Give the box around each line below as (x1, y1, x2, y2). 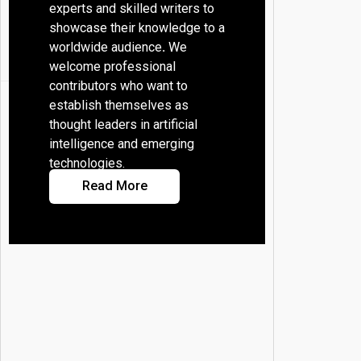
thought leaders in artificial (49, 117, 198, 133)
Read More (81, 178, 147, 194)
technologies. (49, 156, 126, 172)
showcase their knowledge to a (49, 20, 226, 36)
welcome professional (49, 59, 176, 75)
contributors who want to (49, 78, 189, 94)
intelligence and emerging (49, 136, 195, 152)
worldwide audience (49, 39, 163, 56)
